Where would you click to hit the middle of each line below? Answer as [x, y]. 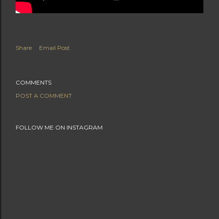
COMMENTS [33, 82]
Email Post [55, 48]
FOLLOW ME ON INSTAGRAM [59, 127]
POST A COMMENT [44, 96]
